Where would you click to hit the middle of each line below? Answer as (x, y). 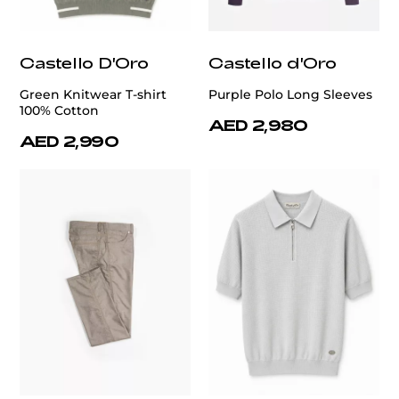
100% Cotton (59, 110)
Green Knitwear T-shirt (93, 94)
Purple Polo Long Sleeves (290, 94)
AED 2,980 (258, 124)
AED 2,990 (69, 140)
